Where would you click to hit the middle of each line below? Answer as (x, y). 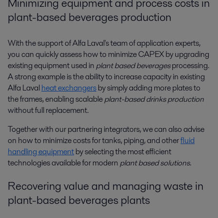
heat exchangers (69, 88)
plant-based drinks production (154, 99)
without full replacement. (48, 110)
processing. (190, 65)
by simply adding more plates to (148, 88)
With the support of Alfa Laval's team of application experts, (104, 43)
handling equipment (41, 151)
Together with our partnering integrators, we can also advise (106, 129)
